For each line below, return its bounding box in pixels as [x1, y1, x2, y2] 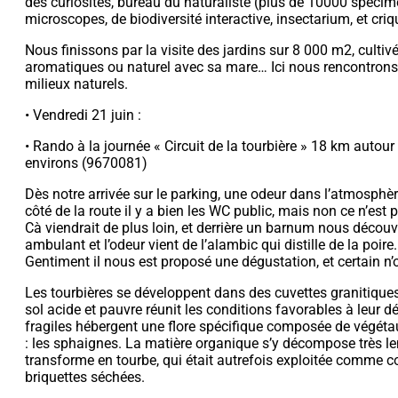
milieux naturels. [25, 75, 128, 92]
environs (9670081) [25, 154, 147, 171]
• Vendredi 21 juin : [25, 106, 141, 123]
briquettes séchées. [25, 368, 145, 386]
